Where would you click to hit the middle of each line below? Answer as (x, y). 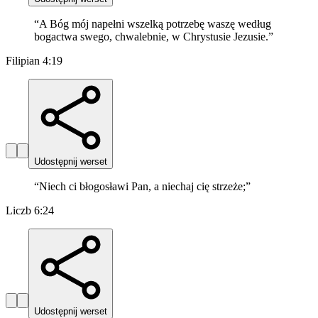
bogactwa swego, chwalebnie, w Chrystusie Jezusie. (151, 37)
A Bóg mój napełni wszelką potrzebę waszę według (155, 24)
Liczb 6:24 (30, 211)
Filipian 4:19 (34, 61)
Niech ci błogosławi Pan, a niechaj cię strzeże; (142, 187)
